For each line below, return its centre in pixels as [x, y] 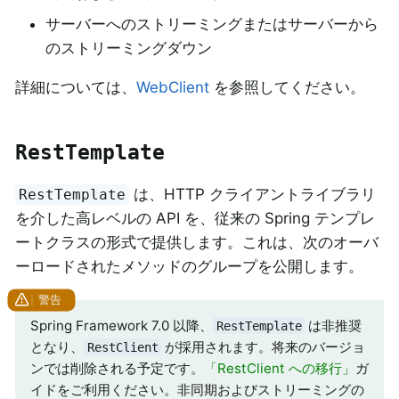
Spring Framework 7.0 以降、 [122, 325]
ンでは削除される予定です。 [117, 368]
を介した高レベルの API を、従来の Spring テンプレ [195, 218]
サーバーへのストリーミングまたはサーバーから [212, 24]
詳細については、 [76, 88]
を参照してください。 [287, 88]
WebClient [173, 88]
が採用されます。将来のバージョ [264, 346]
